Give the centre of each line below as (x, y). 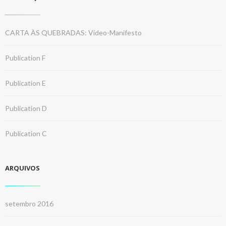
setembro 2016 (29, 204)
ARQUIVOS (22, 168)
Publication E (25, 83)
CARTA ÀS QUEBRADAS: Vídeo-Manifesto (73, 33)
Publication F (25, 58)
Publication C (26, 133)
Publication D (26, 108)
